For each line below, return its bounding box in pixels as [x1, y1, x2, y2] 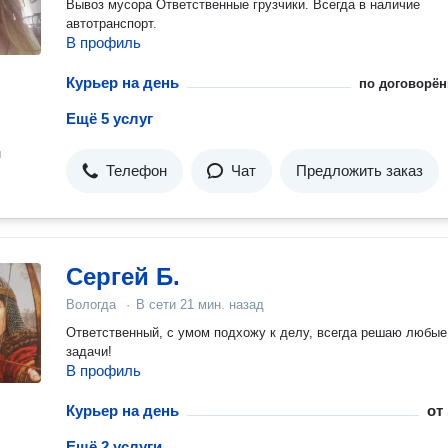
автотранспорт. [66, 16, 157, 31]
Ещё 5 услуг [66, 110, 153, 127]
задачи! [66, 344, 112, 359]
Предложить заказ [296, 162, 423, 179]
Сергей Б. [66, 263, 180, 290]
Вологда [66, 297, 116, 312]
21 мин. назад [180, 297, 264, 312]
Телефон [106, 162, 167, 179]
